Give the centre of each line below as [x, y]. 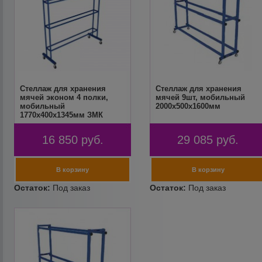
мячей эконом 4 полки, [64, 97]
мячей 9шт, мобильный [200, 97]
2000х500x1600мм [188, 106]
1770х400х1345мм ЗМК [62, 115]
